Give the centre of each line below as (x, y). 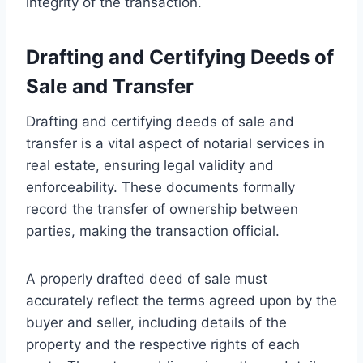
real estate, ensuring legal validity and (150, 165)
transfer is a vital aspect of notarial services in (175, 143)
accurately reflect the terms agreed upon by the (181, 300)
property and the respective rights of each (163, 344)
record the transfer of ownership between (162, 209)
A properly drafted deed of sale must (147, 278)
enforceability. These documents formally (160, 187)
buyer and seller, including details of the (156, 322)
